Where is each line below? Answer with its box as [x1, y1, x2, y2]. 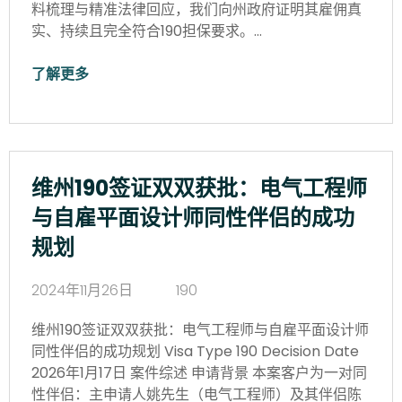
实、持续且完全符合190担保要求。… [31, 20, 262, 41]
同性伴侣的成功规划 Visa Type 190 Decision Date [31, 340, 359, 362]
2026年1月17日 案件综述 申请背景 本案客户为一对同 [31, 362, 367, 383]
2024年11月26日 [31, 279, 133, 301]
